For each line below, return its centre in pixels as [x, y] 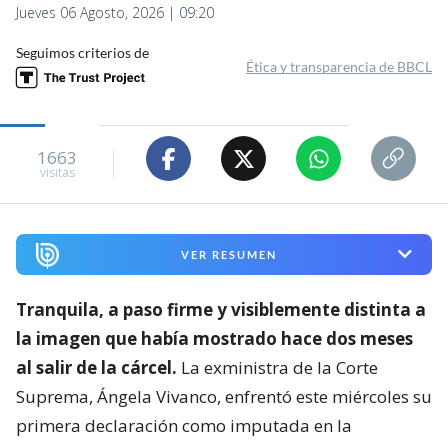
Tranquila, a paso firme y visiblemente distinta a [221, 309]
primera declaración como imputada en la [184, 425]
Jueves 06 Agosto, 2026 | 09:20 [115, 13]
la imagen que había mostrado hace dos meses [214, 338]
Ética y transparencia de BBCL [339, 67]
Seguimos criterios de [82, 53]
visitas [57, 172]
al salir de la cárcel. [96, 367]
